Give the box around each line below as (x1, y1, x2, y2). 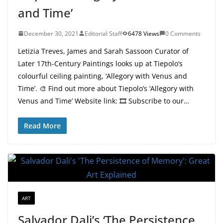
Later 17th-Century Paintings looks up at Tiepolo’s (18, 58, 183, 68)
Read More (24, 120, 61, 130)
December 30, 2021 (24, 29, 79, 38)
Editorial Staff (85, 29, 122, 38)
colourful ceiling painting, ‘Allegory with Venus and (18, 71, 187, 81)
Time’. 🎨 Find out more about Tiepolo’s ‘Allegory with (18, 83, 194, 93)
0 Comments (165, 29, 201, 38)
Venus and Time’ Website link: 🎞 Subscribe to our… (18, 96, 189, 106)
